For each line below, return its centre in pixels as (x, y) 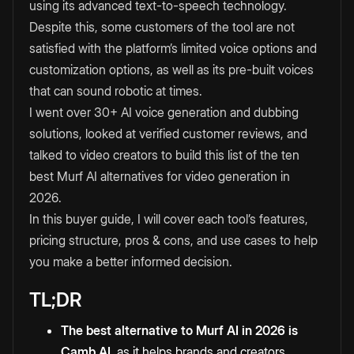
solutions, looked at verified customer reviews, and (168, 134)
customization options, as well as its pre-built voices (171, 70)
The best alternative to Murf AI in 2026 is (179, 331)
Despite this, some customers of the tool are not (162, 27)
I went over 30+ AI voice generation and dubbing (164, 113)
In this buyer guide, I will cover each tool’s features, (169, 219)
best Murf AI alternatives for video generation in (160, 177)
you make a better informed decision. (131, 262)
